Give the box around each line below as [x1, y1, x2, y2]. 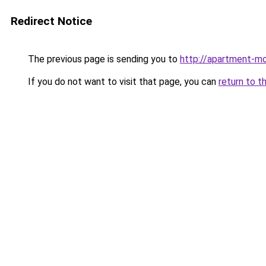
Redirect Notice [11, 14, 92, 28]
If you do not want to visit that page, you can [26, 76, 218, 87]
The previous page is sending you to [26, 53, 180, 65]
